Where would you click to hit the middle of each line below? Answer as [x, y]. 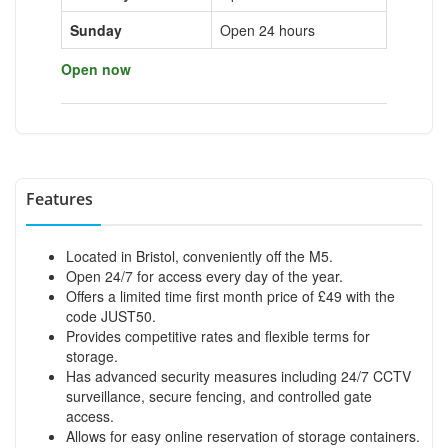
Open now [96, 68]
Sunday [96, 29]
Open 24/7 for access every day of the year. [204, 275]
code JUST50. [111, 315]
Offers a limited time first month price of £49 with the [230, 295]
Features [59, 198]
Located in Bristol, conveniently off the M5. [199, 255]
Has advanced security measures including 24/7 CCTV [238, 375]
